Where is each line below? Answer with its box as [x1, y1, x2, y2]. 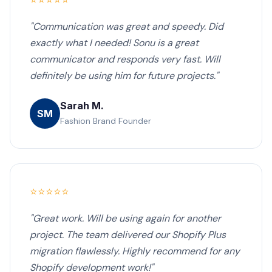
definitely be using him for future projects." [30, 69, 219, 82]
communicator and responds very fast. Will [30, 53, 220, 66]
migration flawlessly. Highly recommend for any [30, 245, 240, 257]
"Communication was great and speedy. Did [30, 20, 223, 33]
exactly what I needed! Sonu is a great [30, 36, 199, 49]
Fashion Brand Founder [60, 115, 151, 126]
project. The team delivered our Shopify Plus [30, 228, 226, 241]
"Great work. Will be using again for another [30, 212, 221, 225]
